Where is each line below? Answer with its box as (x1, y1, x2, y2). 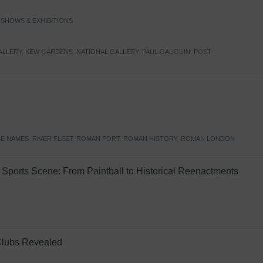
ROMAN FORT (76, 135, 120, 142)
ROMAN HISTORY (123, 135, 177, 142)
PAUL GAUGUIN (142, 48, 190, 55)
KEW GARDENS (25, 48, 73, 55)
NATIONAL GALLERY (76, 48, 139, 55)
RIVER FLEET (32, 135, 73, 142)
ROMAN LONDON (181, 135, 235, 142)
